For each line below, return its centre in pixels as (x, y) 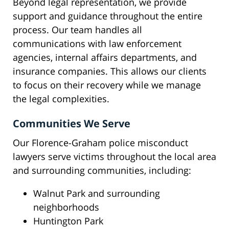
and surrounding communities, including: (102, 170)
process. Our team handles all (77, 30)
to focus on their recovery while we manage (107, 85)
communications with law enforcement (97, 44)
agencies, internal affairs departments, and (105, 58)
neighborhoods (66, 207)
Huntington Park (68, 221)
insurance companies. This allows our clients (110, 71)
